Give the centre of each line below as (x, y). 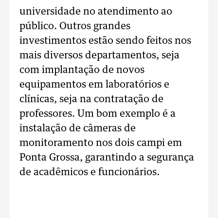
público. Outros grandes (75, 26)
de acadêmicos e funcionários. (90, 172)
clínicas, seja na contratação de (91, 99)
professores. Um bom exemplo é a (98, 114)
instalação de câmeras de (78, 128)
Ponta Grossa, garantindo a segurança (107, 158)
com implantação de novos (82, 70)
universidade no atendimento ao (96, 12)
